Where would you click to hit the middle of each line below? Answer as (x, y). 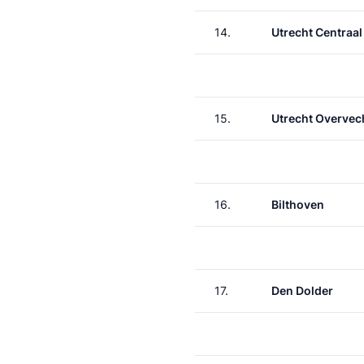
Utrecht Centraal (317, 32)
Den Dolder (302, 290)
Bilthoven (298, 204)
